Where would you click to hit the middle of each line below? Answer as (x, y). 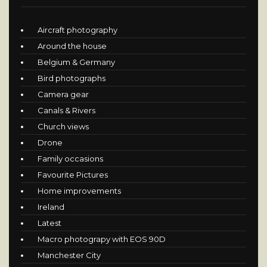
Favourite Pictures (73, 175)
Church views (63, 127)
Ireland (51, 207)
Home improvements (79, 191)
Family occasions (70, 159)
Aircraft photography (77, 30)
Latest (49, 223)
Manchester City (69, 255)
